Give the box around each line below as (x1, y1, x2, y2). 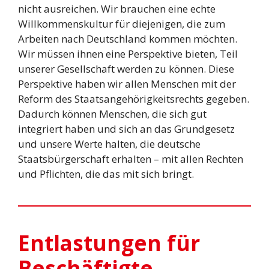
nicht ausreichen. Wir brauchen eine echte (18, 2, 216, 16)
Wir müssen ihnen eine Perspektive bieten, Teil (18, 47, 238, 61)
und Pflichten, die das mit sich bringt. (18, 167, 196, 181)
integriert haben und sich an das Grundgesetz (18, 122, 235, 136)
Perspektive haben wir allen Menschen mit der (18, 77, 236, 91)
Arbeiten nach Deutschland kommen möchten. (18, 32, 237, 46)
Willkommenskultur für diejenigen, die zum (18, 17, 225, 31)
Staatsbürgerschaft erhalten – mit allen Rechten (18, 152, 243, 166)
